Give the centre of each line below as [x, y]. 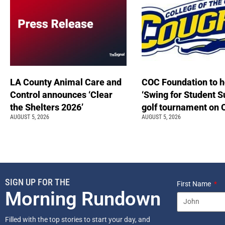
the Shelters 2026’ [48, 107]
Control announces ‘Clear [61, 94]
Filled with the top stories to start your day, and [78, 219]
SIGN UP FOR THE [37, 182]
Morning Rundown [83, 199]
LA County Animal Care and [66, 82]
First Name [195, 184]
